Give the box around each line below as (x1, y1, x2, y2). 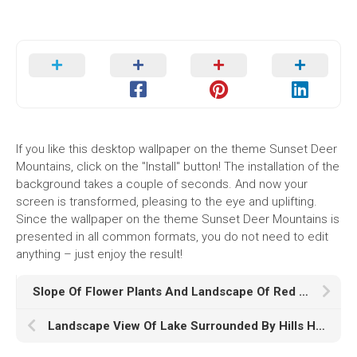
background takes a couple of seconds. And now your (16, 177, 308, 191)
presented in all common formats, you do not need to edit (16, 229, 328, 244)
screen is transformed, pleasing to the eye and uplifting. (16, 194, 317, 209)
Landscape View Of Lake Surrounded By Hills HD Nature (316, 319, 325, 333)
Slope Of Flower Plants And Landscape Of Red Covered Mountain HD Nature (299, 284, 308, 299)
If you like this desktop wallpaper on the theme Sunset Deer (16, 142, 337, 156)
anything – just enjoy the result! (16, 247, 182, 261)
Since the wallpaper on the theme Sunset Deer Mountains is (16, 212, 339, 226)
